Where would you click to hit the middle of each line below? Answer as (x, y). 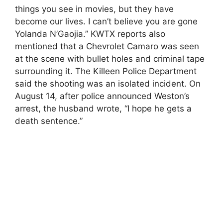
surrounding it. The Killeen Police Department (106, 71)
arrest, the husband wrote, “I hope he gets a (103, 108)
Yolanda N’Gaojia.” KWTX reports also (90, 34)
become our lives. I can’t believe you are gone (106, 21)
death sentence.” (49, 121)
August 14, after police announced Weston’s (102, 96)
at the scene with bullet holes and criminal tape (110, 58)
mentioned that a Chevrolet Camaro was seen (107, 46)
